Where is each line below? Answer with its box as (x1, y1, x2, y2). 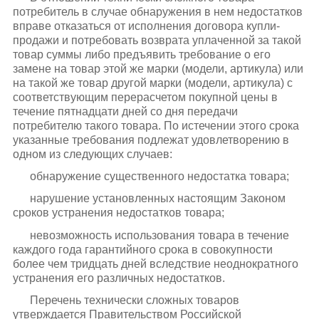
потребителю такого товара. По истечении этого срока (12, 119, 299, 132)
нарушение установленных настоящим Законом (29, 192, 286, 205)
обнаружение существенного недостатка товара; (29, 170, 289, 183)
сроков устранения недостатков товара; (12, 206, 224, 219)
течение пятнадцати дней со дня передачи (12, 105, 238, 117)
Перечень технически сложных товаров (29, 293, 239, 306)
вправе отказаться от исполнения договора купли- (12, 19, 280, 32)
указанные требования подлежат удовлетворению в (12, 133, 289, 146)
